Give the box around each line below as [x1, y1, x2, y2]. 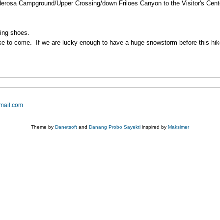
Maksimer [168, 124, 189, 130]
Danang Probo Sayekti [89, 124, 140, 130]
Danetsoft [55, 124, 77, 130]
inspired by [140, 124, 168, 130]
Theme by [31, 124, 55, 130]
